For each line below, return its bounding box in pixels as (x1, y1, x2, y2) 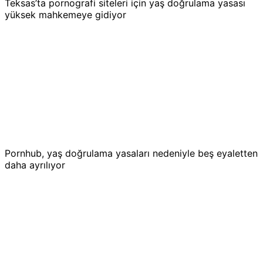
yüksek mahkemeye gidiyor (5, 9, 126, 21)
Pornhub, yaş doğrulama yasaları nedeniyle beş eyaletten (5, 147, 258, 160)
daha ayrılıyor (5, 159, 65, 171)
